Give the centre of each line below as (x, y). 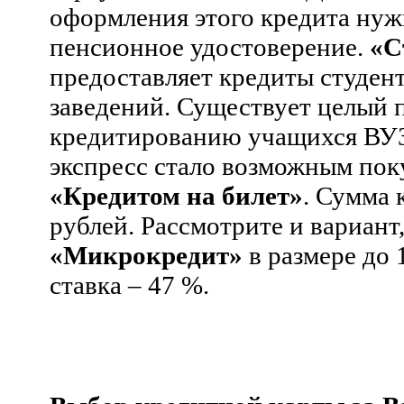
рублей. (95, 225)
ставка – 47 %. (129, 285)
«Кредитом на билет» (176, 195)
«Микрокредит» (146, 255)
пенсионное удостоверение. (210, 46)
